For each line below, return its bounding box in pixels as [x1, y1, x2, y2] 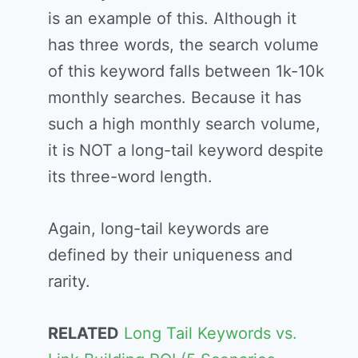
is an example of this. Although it [48, 9, 296, 29]
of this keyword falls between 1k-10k [48, 62, 324, 82]
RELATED [48, 324, 119, 344]
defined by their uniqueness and [48, 245, 292, 265]
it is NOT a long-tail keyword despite [48, 141, 324, 161]
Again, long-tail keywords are [48, 219, 269, 239]
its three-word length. [48, 167, 213, 187]
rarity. [48, 272, 90, 292]
